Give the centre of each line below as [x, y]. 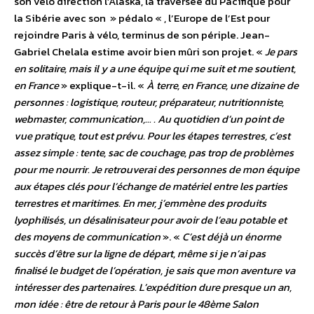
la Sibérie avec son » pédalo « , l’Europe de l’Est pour [142, 18]
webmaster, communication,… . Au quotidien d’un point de [149, 119]
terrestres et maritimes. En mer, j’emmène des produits [140, 203]
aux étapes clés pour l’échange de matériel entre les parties [151, 186]
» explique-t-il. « [103, 86]
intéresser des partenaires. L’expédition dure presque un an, [153, 287]
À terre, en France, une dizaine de [223, 86]
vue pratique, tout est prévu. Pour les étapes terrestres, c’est [152, 136]
